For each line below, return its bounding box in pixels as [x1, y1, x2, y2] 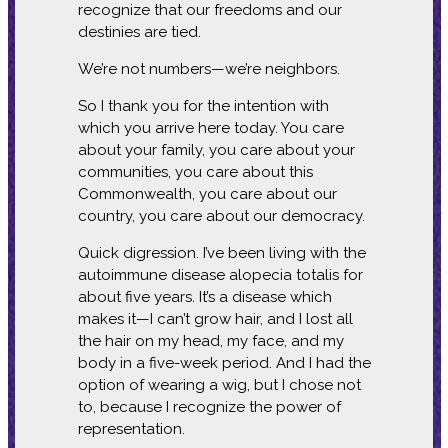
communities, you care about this [77, 162, 313, 181]
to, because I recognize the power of [77, 397, 341, 416]
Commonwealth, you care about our [77, 184, 337, 203]
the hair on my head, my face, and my [77, 331, 344, 350]
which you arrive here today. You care [77, 118, 344, 137]
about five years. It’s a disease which [77, 287, 332, 306]
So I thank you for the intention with [77, 96, 329, 115]
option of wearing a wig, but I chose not [77, 375, 361, 394]
